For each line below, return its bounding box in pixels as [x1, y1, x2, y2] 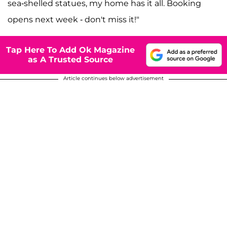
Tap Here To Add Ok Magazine [6, 45, 135, 55]
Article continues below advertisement [63, 74, 164, 82]
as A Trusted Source [28, 55, 113, 65]
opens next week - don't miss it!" [8, 14, 139, 24]
